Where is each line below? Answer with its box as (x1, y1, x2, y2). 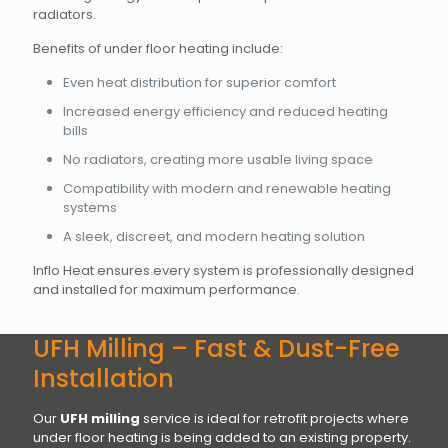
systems (63, 197, 117, 217)
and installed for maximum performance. (33, 279, 300, 299)
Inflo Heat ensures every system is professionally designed (33, 260, 414, 280)
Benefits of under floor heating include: (33, 38, 283, 58)
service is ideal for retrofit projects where (140, 408, 409, 428)
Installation (33, 361, 174, 395)
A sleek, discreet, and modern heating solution (63, 226, 365, 246)
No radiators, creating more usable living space (63, 149, 373, 169)
